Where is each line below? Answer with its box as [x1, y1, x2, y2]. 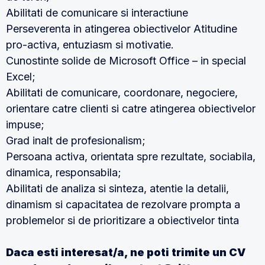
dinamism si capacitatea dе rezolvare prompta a [6, 198, 240, 211]
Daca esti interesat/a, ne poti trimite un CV [6, 246, 245, 258]
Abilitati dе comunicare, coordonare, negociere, [6, 86, 238, 99]
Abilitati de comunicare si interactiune [6, 7, 188, 19]
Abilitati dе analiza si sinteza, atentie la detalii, [6, 182, 229, 195]
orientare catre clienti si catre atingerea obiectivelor [6, 102, 256, 115]
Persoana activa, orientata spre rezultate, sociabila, [6, 150, 256, 163]
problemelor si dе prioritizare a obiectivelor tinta [6, 214, 239, 227]
